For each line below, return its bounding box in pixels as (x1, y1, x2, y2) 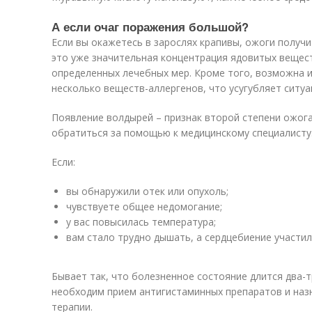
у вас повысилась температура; (66, 215, 216, 228)
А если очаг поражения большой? (52, 18, 249, 35)
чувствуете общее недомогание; (66, 200, 222, 213)
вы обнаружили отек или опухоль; (66, 185, 228, 198)
